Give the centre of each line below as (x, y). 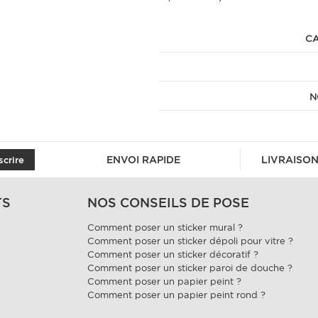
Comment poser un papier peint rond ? (177, 295)
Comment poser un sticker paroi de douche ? (190, 268)
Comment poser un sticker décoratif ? (173, 254)
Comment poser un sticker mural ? (165, 227)
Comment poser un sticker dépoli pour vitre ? (191, 241)
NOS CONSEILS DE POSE (169, 203)
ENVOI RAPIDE (143, 159)
